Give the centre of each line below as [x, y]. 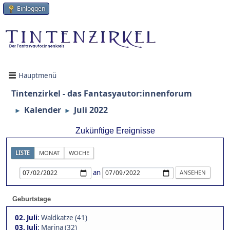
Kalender [43, 110]
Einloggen [31, 8]
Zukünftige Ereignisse [115, 131]
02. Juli [26, 218]
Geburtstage [32, 199]
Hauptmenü [37, 75]
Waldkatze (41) [64, 218]
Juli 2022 [91, 110]
